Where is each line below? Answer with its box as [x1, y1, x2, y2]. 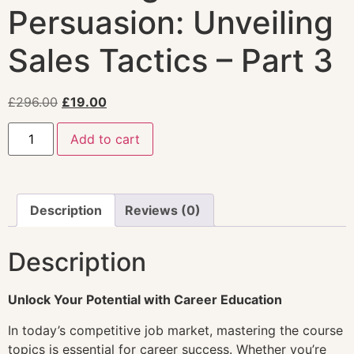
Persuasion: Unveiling [8, 2, 333, 42]
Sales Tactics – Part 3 [8, 40, 333, 80]
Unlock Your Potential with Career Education [8, 292, 282, 308]
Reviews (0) [125, 202, 201, 219]
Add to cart [70, 131, 141, 148]
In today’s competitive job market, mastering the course [8, 322, 343, 338]
